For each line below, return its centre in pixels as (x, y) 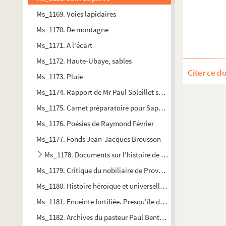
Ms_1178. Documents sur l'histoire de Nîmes (112, 155)
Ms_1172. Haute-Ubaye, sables (84, 61)
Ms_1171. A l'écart (64, 45)
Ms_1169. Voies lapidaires (76, 14)
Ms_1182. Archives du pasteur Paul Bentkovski (108, 217)
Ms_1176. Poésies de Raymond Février (95, 123)
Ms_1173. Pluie (60, 76)
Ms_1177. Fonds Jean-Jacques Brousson (99, 139)
